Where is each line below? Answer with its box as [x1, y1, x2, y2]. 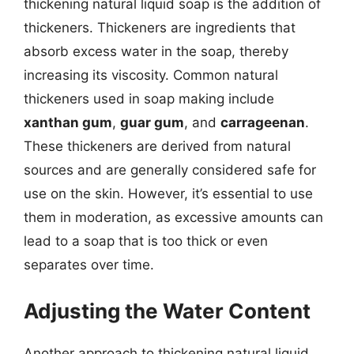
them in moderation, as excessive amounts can [24, 209, 323, 225]
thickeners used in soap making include [24, 91, 274, 107]
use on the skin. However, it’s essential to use [24, 186, 313, 201]
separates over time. [24, 257, 154, 273]
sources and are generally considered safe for [24, 162, 316, 178]
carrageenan [220, 115, 305, 130]
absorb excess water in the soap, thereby [24, 43, 288, 59]
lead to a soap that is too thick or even [24, 233, 268, 249]
